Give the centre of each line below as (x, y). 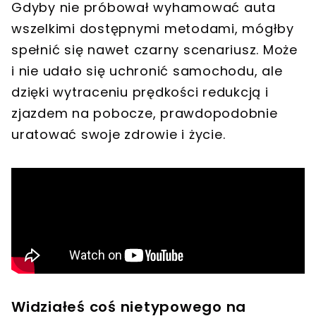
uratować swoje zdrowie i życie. (119, 135)
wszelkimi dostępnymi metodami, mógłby (153, 29)
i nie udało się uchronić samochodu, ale (147, 71)
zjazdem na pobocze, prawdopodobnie (145, 114)
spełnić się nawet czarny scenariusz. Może (154, 50)
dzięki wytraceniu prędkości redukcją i (140, 92)
